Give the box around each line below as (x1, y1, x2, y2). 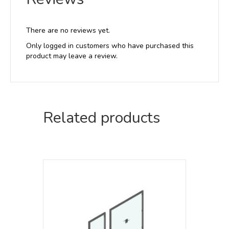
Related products (43, 107, 160, 128)
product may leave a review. (26, 51, 118, 61)
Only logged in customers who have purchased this (26, 40, 194, 51)
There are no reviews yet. (26, 25, 110, 35)
